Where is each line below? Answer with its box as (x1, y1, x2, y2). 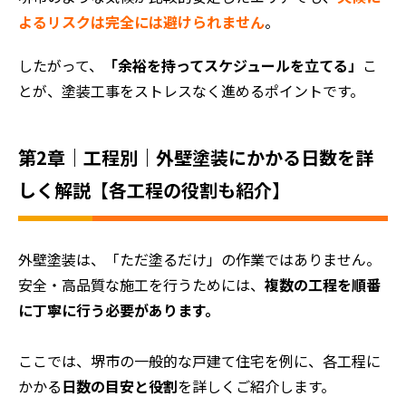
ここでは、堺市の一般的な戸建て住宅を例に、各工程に (18, 353, 381, 372)
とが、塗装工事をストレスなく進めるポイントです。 (18, 83, 364, 101)
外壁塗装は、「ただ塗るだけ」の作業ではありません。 (18, 252, 381, 270)
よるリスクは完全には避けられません (18, 14, 265, 33)
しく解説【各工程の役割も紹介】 (18, 177, 290, 204)
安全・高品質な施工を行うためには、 (18, 277, 265, 295)
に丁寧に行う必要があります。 (18, 303, 219, 321)
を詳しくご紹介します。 (178, 379, 335, 397)
